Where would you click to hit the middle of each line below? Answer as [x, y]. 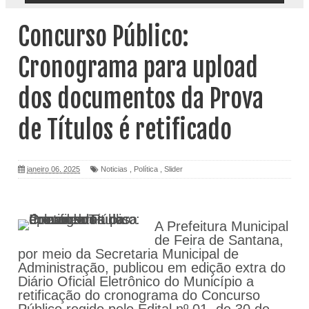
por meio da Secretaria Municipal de [128, 254]
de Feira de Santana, [219, 240]
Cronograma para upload [138, 68]
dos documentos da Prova [141, 99]
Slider [173, 169]
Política [146, 169]
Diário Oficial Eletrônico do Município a [136, 282]
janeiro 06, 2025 [53, 169]
